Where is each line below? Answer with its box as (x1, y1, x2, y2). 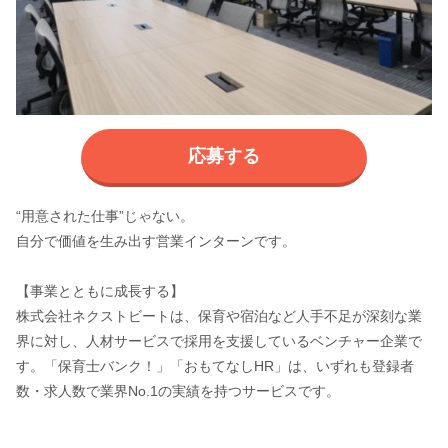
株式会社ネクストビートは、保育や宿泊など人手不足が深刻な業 (15, 308, 422, 325)
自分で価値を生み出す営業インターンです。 (15, 233, 296, 250)
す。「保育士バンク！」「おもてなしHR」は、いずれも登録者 (15, 358, 414, 375)
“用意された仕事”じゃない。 (15, 208, 194, 225)
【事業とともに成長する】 (15, 283, 184, 300)
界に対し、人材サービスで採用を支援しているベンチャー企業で (15, 333, 422, 350)
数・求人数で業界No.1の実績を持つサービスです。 (15, 383, 340, 400)
